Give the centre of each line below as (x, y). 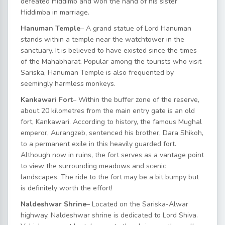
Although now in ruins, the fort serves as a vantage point (112, 155)
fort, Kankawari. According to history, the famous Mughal (111, 122)
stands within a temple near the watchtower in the (102, 39)
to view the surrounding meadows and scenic (93, 166)
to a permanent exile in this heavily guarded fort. (98, 144)
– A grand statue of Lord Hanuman (136, 28)
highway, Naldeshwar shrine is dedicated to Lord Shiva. (109, 215)
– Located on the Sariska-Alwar (137, 204)
